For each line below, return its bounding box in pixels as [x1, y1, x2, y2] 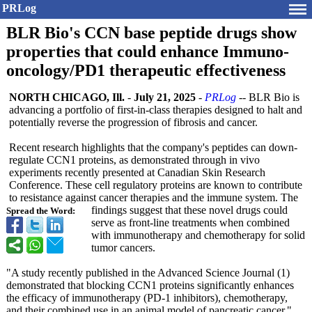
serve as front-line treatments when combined [91, 217, 290, 228]
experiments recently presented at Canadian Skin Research [9, 166, 265, 178]
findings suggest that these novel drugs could [91, 204, 288, 216]
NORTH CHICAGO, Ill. [9, 91, 125, 103]
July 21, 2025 [134, 91, 196, 103]
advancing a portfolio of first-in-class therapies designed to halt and [9, 104, 302, 116]
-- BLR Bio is [236, 91, 299, 103]
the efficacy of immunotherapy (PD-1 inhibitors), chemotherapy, [6, 292, 288, 304]
